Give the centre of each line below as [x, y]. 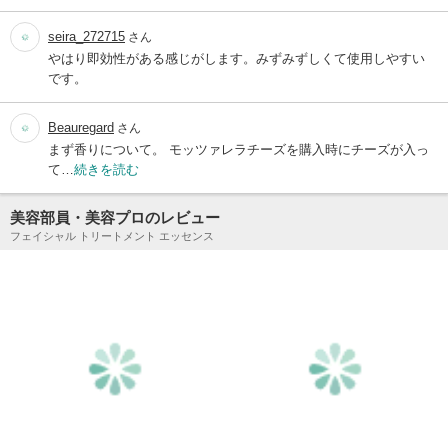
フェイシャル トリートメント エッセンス [112, 236]
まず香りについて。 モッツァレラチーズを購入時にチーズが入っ [238, 150]
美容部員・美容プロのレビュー [115, 218]
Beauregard [81, 128]
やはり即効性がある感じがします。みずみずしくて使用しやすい [236, 59]
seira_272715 [86, 37]
